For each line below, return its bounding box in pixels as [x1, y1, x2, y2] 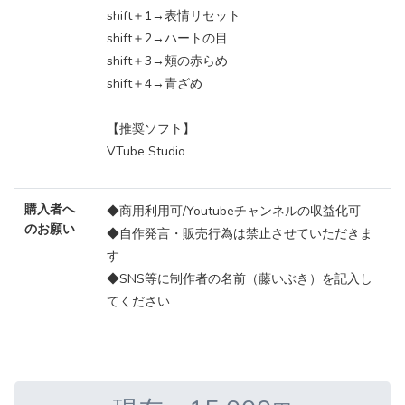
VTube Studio [107, 143, 185, 161]
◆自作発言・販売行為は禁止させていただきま [107, 225, 372, 243]
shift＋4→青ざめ [107, 75, 202, 93]
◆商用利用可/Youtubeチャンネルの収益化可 [107, 202, 361, 221]
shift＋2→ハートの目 [107, 30, 228, 48]
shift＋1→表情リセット [107, 7, 240, 25]
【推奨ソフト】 [107, 120, 195, 138]
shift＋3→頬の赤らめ [107, 52, 228, 71]
